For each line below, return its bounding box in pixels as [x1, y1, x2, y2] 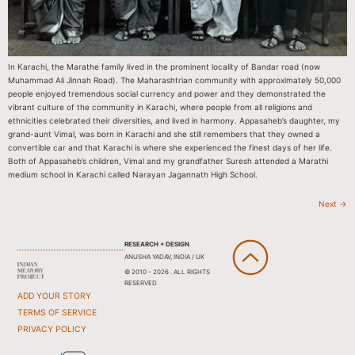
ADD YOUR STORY [17, 290, 92, 301]
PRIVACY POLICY [17, 323, 87, 334]
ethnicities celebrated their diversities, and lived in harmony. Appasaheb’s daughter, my [8, 116, 340, 126]
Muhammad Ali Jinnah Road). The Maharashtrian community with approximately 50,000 [8, 75, 341, 86]
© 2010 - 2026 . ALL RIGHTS [124, 267, 210, 276]
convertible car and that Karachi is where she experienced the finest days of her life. [8, 143, 332, 153]
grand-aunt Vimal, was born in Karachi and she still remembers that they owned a [8, 129, 320, 139]
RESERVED [124, 278, 157, 287]
